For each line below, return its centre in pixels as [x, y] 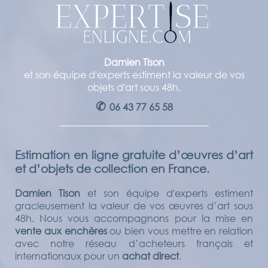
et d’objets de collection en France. [112, 168]
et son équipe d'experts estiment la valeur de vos [134, 74]
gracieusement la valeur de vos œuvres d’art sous [134, 205]
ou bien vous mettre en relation [180, 230]
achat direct [149, 255]
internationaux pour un [67, 255]
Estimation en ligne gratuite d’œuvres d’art [134, 155]
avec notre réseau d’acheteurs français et [134, 243]
